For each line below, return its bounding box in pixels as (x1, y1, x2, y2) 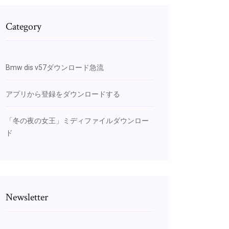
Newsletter (6, 191, 48, 204)
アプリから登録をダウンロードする (6, 90, 120, 98)
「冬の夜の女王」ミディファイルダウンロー (6, 117, 149, 125)
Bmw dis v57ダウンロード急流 (6, 63, 104, 72)
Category (6, 20, 41, 33)
